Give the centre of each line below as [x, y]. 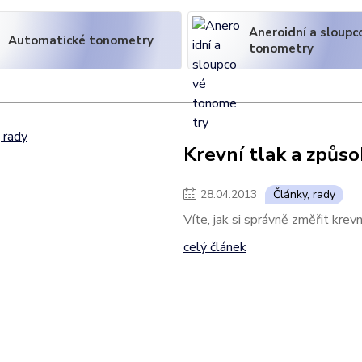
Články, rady [304, 194]
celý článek [215, 247]
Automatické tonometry [80, 40]
